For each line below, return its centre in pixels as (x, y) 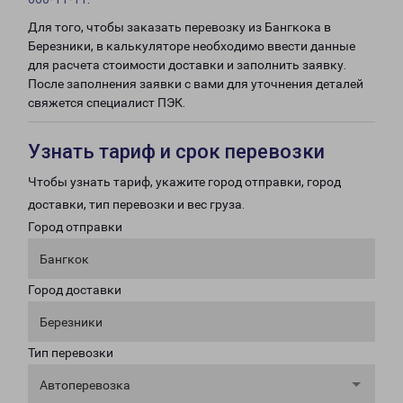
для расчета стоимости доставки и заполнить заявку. (187, 65)
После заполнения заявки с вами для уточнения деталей (196, 84)
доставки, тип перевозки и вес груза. (136, 204)
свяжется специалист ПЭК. (107, 103)
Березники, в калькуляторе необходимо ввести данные (192, 46)
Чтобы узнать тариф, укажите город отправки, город (184, 182)
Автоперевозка (85, 385)
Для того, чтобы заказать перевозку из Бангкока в (179, 27)
